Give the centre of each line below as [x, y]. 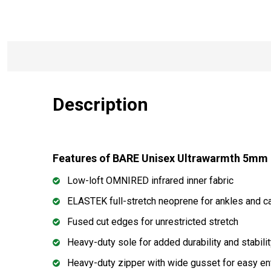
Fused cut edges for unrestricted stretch [153, 221]
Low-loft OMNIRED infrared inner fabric [150, 180]
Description [100, 104]
